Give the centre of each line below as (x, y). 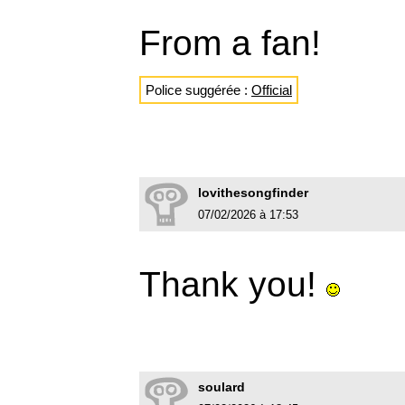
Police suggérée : (198, 90)
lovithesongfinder (253, 193)
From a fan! (230, 43)
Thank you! (233, 285)
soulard (221, 387)
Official (272, 90)
